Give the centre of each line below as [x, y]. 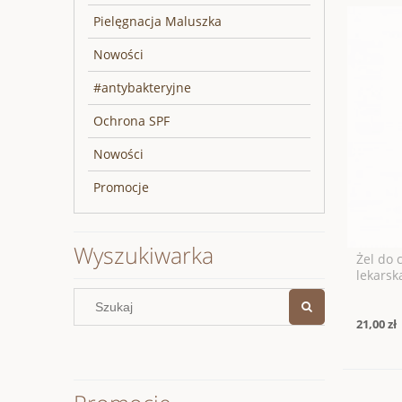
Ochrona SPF [131, 120]
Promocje [121, 187]
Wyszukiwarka [144, 254]
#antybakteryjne [142, 87]
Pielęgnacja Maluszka [157, 21]
